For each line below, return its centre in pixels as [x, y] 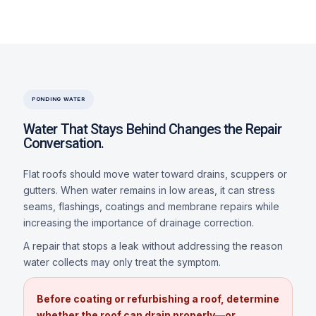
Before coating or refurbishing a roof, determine [158, 298]
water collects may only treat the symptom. [122, 262]
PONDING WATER [58, 99]
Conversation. [63, 143]
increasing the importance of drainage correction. [138, 222]
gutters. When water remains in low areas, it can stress [149, 190]
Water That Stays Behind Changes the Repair [152, 129]
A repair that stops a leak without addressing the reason [153, 245]
